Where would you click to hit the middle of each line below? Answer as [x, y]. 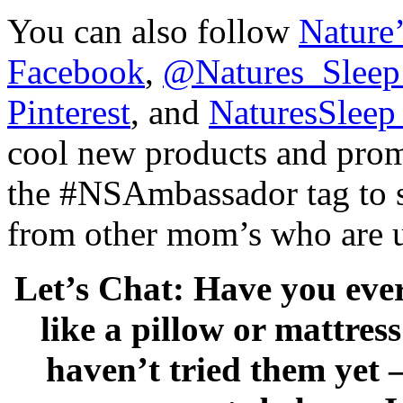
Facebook [76, 72]
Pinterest [69, 112]
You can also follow [153, 31]
